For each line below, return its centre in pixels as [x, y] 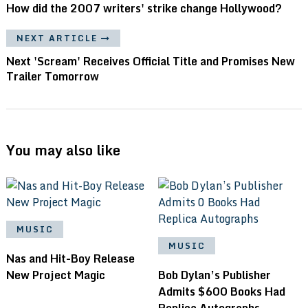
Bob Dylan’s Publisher [215, 275]
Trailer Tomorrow [52, 76]
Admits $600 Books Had [222, 291]
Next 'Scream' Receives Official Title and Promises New [150, 61]
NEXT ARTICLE [57, 38]
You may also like [63, 150]
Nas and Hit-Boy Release [70, 258]
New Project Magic [55, 275]
